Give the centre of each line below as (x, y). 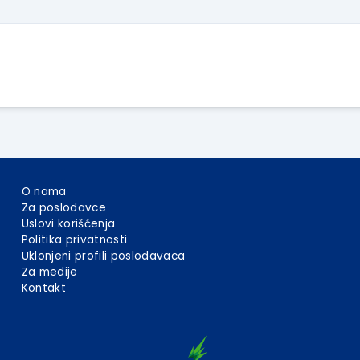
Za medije (49, 272)
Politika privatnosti (74, 240)
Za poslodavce (64, 208)
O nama (44, 192)
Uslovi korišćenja (68, 224)
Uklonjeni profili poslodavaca (103, 256)
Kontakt (44, 288)
